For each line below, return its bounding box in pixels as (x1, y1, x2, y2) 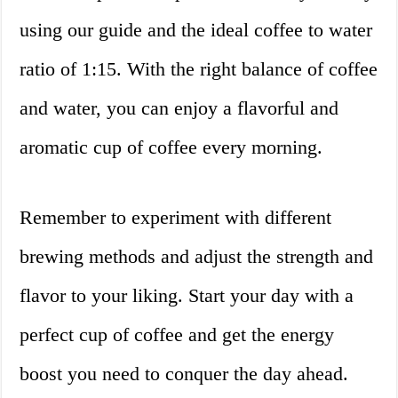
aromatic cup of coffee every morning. (20, 136, 323, 159)
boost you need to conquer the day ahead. (20, 362, 349, 386)
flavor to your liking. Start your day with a (20, 284, 354, 307)
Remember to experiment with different (20, 206, 332, 229)
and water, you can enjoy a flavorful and (20, 97, 339, 120)
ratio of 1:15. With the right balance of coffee (20, 58, 378, 81)
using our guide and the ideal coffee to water (20, 19, 373, 42)
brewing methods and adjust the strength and (20, 245, 374, 268)
